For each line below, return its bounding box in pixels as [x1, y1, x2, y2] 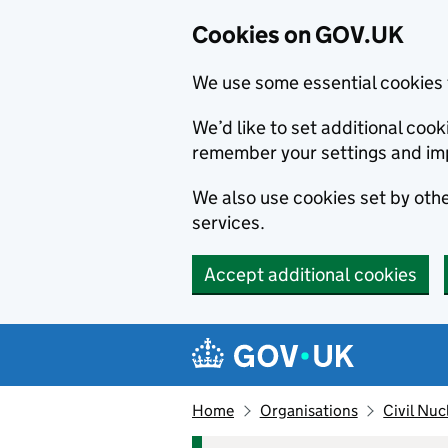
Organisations [259, 401, 358, 420]
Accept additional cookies [204, 263, 417, 286]
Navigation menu [196, 325, 385, 354]
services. [192, 211, 265, 234]
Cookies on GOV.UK [192, 20, 404, 49]
